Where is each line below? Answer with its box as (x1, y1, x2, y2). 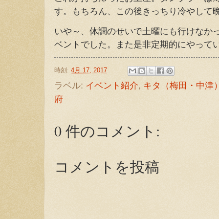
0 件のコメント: (54, 120, 160, 140)
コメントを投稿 (54, 156, 159, 176)
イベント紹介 (86, 80, 138, 90)
